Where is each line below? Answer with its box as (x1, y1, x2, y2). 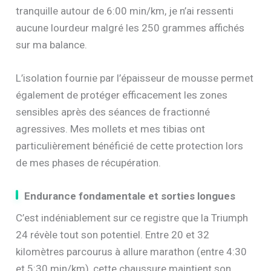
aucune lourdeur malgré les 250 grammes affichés (16, 21, 245, 34)
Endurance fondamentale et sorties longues (24, 189, 236, 202)
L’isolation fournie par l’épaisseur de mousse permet (16, 71, 254, 84)
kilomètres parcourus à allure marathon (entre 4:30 (16, 245, 247, 258)
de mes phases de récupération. (16, 156, 162, 169)
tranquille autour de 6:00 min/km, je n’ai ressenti (16, 4, 234, 17)
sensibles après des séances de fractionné (16, 105, 211, 118)
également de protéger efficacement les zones (16, 88, 228, 101)
